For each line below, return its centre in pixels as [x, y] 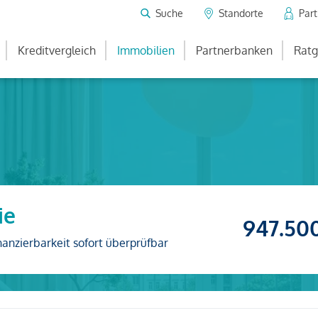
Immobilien [146, 50]
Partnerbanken [234, 50]
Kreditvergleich [57, 50]
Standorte [241, 13]
